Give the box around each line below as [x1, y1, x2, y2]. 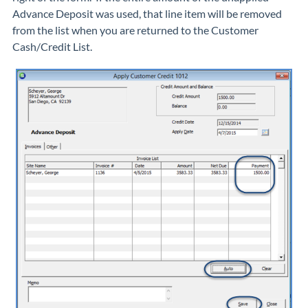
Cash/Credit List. [12, 40, 92, 54]
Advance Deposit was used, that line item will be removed [12, 7, 282, 21]
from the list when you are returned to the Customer [12, 23, 258, 37]
